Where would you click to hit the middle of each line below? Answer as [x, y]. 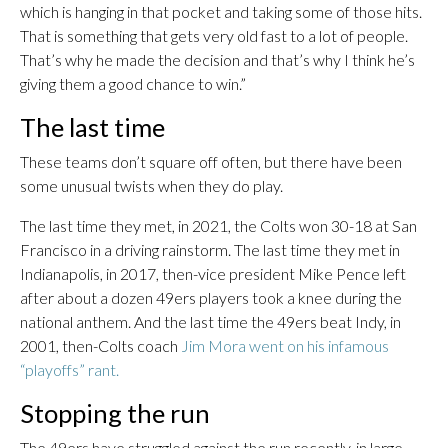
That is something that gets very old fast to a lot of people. [214, 35]
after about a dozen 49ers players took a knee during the [211, 297]
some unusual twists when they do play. [151, 185]
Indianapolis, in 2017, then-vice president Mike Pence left [213, 273]
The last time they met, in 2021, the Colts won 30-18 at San [218, 225]
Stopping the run [115, 413]
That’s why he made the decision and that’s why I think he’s [217, 59]
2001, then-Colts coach [100, 345]
